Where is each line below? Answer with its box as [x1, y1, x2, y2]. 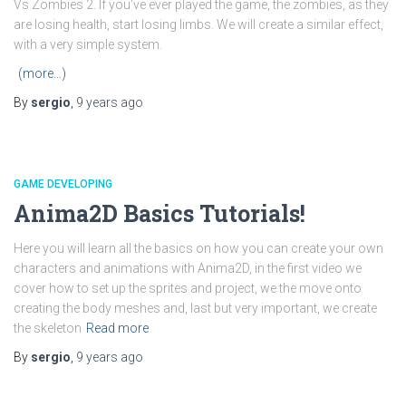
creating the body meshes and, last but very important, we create [14, 301, 377, 316]
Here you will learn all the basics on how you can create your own [14, 241, 383, 256]
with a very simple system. [14, 37, 162, 53]
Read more [86, 321, 149, 336]
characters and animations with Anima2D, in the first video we [14, 261, 362, 276]
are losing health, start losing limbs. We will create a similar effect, [14, 17, 383, 33]
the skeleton [14, 321, 82, 336]
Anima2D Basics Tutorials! [14, 198, 305, 229]
